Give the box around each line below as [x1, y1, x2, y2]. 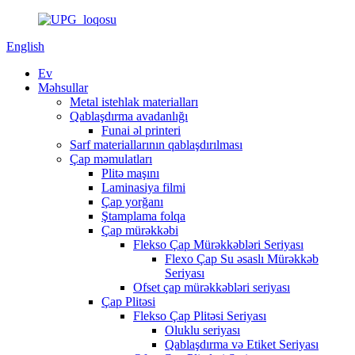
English [6, 40, 44, 53]
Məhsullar [38, 81, 88, 94]
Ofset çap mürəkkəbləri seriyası [133, 281, 290, 294]
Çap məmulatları [70, 152, 152, 166]
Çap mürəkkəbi [101, 223, 178, 237]
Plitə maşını [101, 166, 159, 180]
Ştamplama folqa [101, 209, 185, 223]
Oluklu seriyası [165, 323, 240, 337]
